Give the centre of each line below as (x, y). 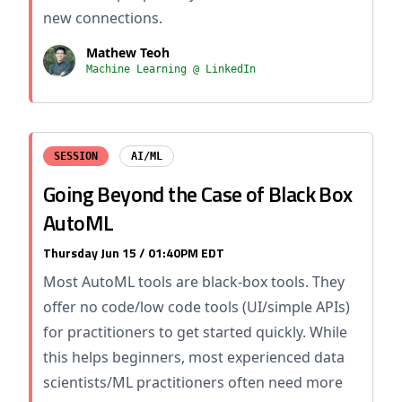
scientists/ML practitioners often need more (193, 382)
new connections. (103, 18)
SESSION (76, 156)
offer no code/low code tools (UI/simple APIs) (197, 307)
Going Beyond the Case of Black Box (198, 194)
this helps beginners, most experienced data (194, 357)
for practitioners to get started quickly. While (195, 332)
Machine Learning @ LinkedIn (171, 69)
